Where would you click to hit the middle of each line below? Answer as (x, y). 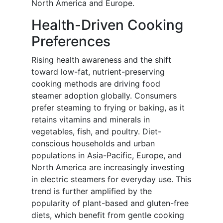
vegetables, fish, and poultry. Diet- (96, 132)
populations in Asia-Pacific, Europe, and (107, 156)
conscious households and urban (93, 144)
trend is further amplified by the (92, 191)
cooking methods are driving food (96, 84)
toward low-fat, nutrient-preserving (98, 72)
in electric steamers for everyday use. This (111, 179)
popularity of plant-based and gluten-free (110, 203)
